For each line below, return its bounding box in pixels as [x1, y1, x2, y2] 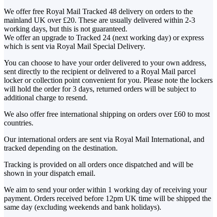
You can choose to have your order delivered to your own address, [4, 59, 206, 67]
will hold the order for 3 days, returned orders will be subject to [4, 85, 196, 93]
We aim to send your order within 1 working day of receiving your [4, 186, 207, 194]
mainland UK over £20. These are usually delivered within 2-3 [4, 16, 195, 25]
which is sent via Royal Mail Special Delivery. [4, 42, 145, 51]
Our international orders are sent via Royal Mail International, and [4, 135, 204, 144]
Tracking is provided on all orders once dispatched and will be [4, 160, 193, 169]
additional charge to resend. [4, 93, 88, 102]
